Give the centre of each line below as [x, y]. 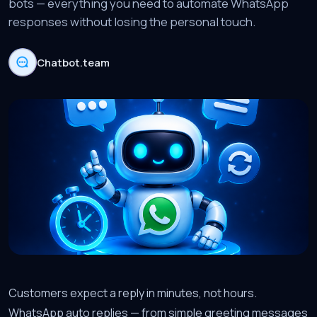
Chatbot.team [73, 62]
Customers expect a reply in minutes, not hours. [133, 293]
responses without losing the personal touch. [132, 22]
